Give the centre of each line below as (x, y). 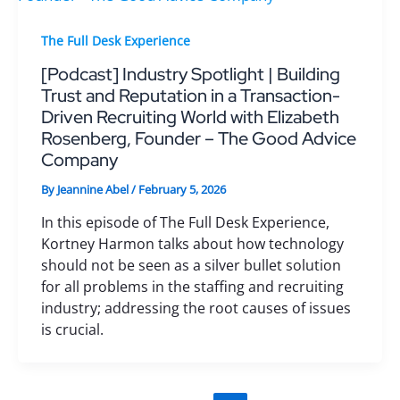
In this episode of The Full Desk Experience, (185, 222)
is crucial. (72, 329)
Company (79, 160)
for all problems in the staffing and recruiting (192, 286)
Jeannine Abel (94, 189)
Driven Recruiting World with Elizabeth (190, 117)
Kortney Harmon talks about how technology (192, 243)
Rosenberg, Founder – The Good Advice (198, 138)
